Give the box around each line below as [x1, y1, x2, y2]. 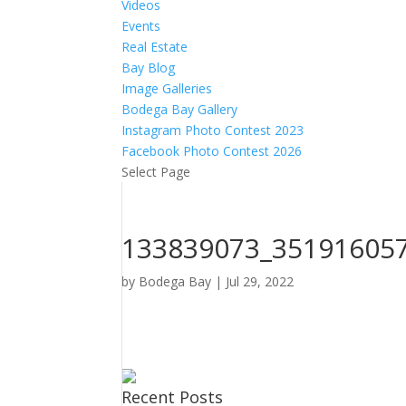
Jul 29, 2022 [226, 273, 295, 290]
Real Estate [121, 38, 188, 55]
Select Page [121, 163, 191, 180]
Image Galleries [121, 80, 213, 97]
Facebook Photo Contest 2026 [121, 142, 303, 159]
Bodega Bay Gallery [121, 101, 238, 118]
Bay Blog [121, 59, 176, 76]
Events [121, 17, 161, 34]
